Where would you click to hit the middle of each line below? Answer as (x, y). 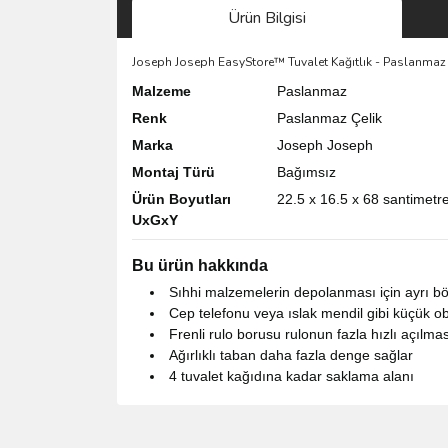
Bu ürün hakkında (200, 265)
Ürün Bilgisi (267, 17)
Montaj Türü (173, 171)
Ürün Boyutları (181, 198)
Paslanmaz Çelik (329, 117)
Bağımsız (306, 171)
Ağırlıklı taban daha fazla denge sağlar (291, 354)
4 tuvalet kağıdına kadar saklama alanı (291, 375)
